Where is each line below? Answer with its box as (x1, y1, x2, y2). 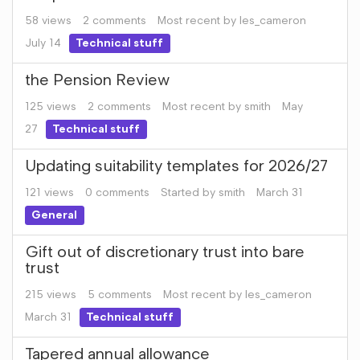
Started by (161, 186, 219, 199)
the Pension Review (25, 70, 170, 89)
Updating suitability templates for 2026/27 (25, 156, 328, 175)
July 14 (25, 36, 61, 50)
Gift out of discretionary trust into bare (25, 242, 305, 261)
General (31, 208, 78, 222)
